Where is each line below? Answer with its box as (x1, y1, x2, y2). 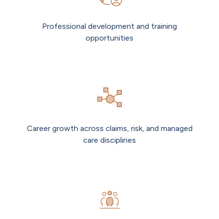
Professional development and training (42, 22, 177, 31)
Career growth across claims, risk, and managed (26, 124, 193, 133)
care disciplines (83, 135, 136, 145)
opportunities (86, 33, 133, 43)
